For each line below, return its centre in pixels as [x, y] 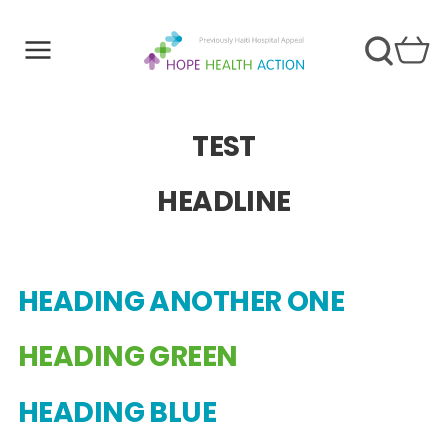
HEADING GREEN [127, 357]
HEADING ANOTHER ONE [181, 301]
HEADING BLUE [117, 412]
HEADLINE [224, 202]
